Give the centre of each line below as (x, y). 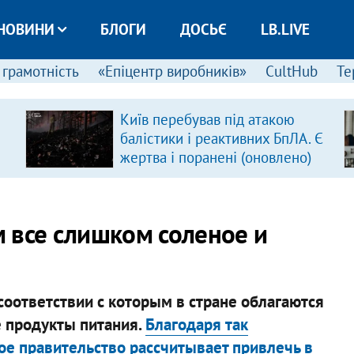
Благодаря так (196, 324)
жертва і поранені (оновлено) (215, 157)
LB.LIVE (285, 29)
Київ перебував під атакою (207, 119)
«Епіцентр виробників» (172, 71)
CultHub (291, 71)
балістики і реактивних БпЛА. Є (221, 138)
